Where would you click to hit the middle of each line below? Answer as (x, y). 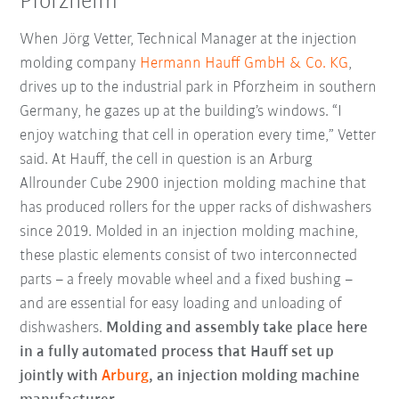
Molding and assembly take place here (237, 328)
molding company (80, 63)
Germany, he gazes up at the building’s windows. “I (181, 111)
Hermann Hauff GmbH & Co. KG (244, 63)
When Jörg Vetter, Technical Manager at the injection (189, 39)
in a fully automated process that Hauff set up (177, 352)
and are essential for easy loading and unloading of (181, 304)
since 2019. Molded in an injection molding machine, (189, 232)
